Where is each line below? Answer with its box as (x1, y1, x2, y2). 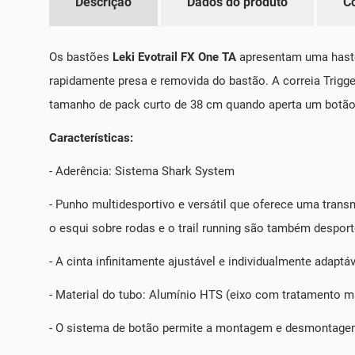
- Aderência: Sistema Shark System (49, 164, 235, 179)
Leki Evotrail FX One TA (113, 50, 236, 65)
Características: (49, 131, 133, 146)
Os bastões (49, 50, 113, 65)
